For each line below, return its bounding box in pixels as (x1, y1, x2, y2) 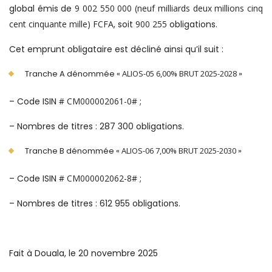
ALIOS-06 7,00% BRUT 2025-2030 (121, 145, 238, 156)
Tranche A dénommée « (25, 68, 122, 80)
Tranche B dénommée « (25, 145, 121, 157)
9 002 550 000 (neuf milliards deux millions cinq (75, 2, 263, 14)
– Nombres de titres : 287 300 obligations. (9, 120, 184, 132)
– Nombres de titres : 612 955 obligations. (9, 197, 180, 209)
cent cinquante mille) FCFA (9, 18, 114, 30)
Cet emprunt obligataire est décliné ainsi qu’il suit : (9, 43, 223, 55)
